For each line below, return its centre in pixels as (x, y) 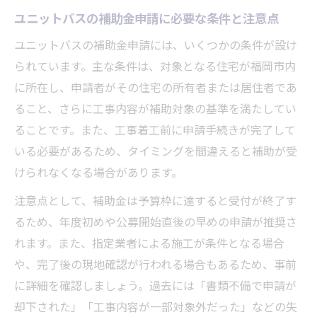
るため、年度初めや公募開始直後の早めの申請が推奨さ (156, 221)
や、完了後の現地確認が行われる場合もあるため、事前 (155, 264)
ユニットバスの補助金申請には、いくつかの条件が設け (156, 44)
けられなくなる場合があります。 (98, 172)
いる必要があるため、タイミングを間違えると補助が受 (156, 150)
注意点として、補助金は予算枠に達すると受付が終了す (155, 200)
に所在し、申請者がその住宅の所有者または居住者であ (156, 87)
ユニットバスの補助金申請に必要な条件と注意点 (146, 17)
